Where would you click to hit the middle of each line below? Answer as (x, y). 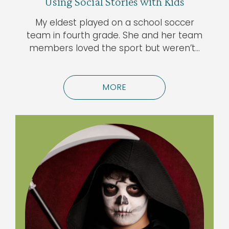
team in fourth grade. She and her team (114, 36)
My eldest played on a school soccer (114, 23)
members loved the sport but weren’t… (114, 48)
